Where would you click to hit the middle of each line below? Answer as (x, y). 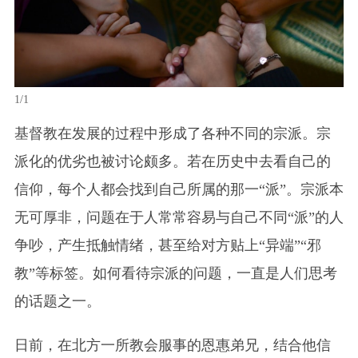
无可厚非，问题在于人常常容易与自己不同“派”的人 (179, 217)
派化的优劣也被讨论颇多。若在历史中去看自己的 (172, 161)
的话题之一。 (57, 301)
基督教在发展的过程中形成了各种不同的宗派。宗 (172, 133)
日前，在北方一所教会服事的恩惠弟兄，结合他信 (172, 345)
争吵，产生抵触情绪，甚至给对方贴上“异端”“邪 (167, 245)
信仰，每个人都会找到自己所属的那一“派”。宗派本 (179, 189)
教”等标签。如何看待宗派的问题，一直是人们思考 (175, 273)
